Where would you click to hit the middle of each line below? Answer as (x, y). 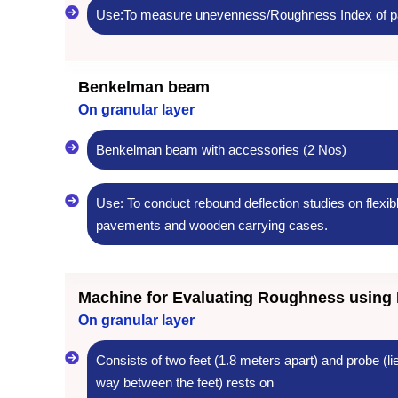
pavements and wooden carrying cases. (212, 225)
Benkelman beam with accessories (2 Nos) (221, 149)
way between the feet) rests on (185, 382)
